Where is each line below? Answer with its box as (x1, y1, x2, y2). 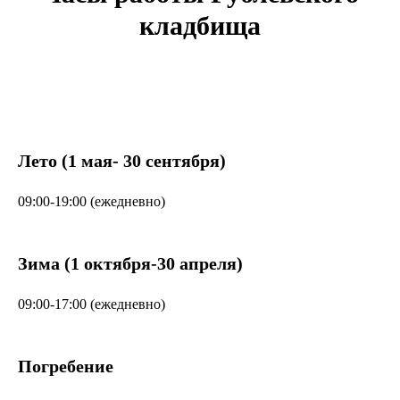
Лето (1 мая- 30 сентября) (18, 151, 226, 171)
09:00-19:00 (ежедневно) (18, 194, 165, 210)
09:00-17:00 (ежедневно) (18, 296, 165, 312)
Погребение (18, 356, 113, 377)
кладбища (139, 11, 261, 41)
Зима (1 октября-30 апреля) (18, 254, 243, 274)
